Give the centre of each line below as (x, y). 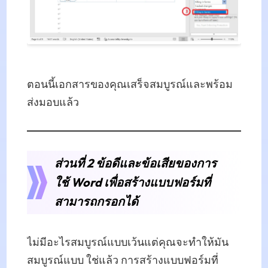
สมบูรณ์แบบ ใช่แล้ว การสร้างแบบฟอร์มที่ (122, 260)
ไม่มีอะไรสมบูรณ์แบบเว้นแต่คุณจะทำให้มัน (127, 242)
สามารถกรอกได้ (96, 201)
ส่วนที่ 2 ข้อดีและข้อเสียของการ (135, 163)
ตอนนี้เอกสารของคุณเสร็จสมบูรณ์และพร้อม (130, 84)
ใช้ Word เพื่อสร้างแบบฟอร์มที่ (132, 182)
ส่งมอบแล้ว (53, 102)
